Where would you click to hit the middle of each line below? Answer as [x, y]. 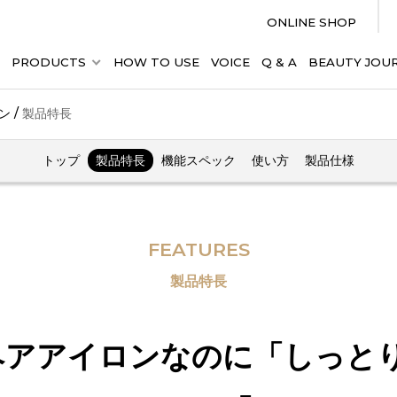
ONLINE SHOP [312, 22]
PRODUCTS [48, 62]
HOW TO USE [157, 62]
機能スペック [198, 160]
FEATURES [198, 249]
